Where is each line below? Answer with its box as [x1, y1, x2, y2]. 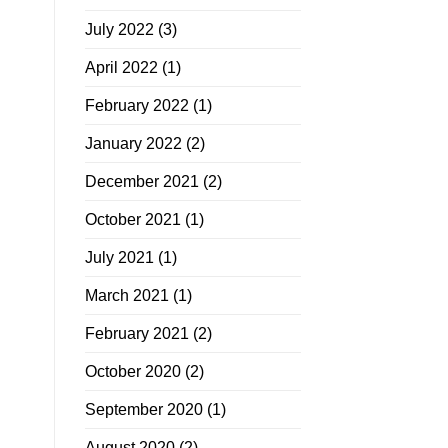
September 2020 [84, 401, 203, 419]
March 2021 [84, 287, 169, 305]
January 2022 [84, 135, 182, 153]
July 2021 [84, 249, 154, 267]
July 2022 [84, 21, 154, 39]
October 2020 [84, 363, 181, 381]
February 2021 [84, 325, 189, 343]
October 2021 [84, 211, 181, 229]
